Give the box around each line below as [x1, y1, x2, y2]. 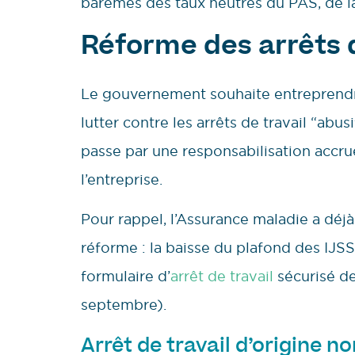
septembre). [81, 296, 166, 315]
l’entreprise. [81, 170, 162, 189]
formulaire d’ [81, 267, 170, 286]
